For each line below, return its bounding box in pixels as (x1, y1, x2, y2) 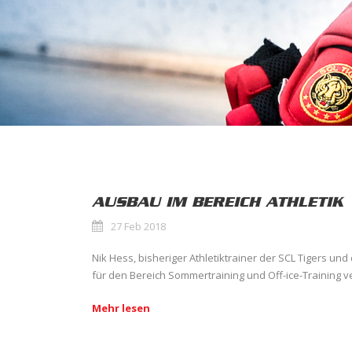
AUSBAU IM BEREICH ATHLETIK (92, 193, 343, 211)
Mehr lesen (92, 301, 150, 315)
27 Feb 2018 (111, 219, 166, 233)
